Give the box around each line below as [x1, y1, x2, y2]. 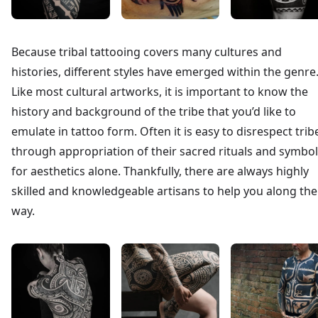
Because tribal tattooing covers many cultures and [11, 44, 282, 60]
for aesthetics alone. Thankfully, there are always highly [11, 163, 309, 180]
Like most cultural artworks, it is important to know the [11, 84, 308, 100]
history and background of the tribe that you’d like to [11, 104, 296, 120]
